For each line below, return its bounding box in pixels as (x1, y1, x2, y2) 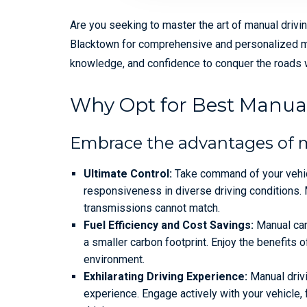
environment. (84, 252, 145, 266)
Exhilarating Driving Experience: (84, 269, 247, 283)
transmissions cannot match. (84, 201, 220, 214)
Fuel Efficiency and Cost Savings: (84, 218, 254, 232)
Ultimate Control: (84, 167, 172, 180)
